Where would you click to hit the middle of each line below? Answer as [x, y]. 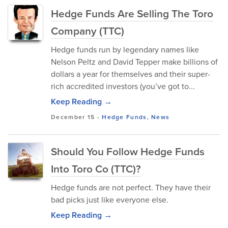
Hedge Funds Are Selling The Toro [132, 13]
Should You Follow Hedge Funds [128, 151]
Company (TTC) [88, 31]
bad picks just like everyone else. [110, 199]
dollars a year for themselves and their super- [131, 74]
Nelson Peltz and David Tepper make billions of [134, 62]
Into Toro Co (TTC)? [96, 168]
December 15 [73, 117]
